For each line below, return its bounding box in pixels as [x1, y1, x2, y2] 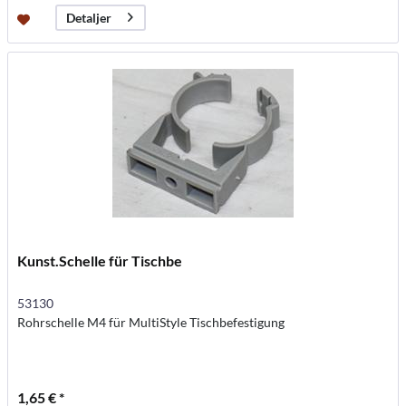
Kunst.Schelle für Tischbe [17, 251, 183, 269]
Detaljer [66, 10, 112, 26]
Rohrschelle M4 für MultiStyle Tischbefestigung [17, 314, 285, 330]
